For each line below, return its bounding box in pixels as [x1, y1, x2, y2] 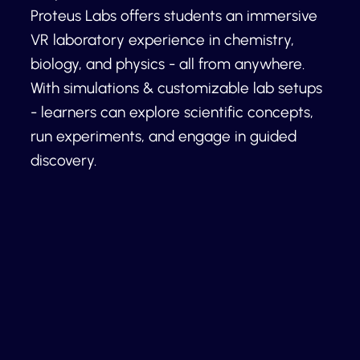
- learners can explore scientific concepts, [30, 103, 313, 122]
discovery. [30, 151, 100, 170]
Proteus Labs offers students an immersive [30, 6, 317, 26]
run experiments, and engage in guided [30, 127, 297, 146]
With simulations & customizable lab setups [30, 79, 322, 98]
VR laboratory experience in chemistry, [30, 31, 294, 50]
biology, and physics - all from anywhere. [30, 55, 305, 74]
